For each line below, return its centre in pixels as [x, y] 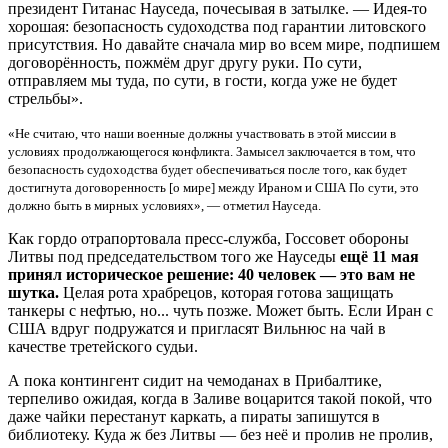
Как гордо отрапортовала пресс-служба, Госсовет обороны [208, 239]
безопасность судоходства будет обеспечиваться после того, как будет [207, 170]
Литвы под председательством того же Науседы [174, 257]
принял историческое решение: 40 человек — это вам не [211, 275]
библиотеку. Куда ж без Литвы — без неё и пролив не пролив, [220, 435]
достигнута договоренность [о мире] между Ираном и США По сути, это [213, 188]
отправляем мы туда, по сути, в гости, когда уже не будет [202, 81]
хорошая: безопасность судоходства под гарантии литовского [217, 27]
